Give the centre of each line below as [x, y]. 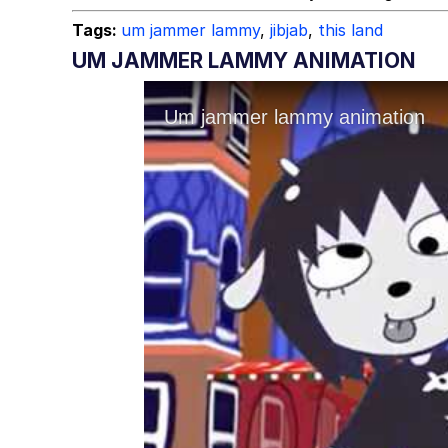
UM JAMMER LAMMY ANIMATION [244, 60]
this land [350, 30]
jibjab [289, 30]
